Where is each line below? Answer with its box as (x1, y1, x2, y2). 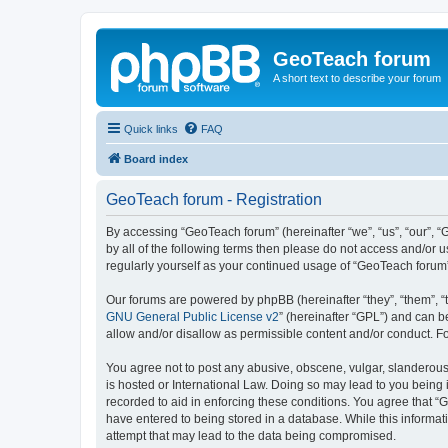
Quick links (124, 122, 178, 135)
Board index (124, 152, 188, 165)
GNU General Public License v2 (106, 309, 279, 324)
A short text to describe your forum (273, 72, 441, 84)
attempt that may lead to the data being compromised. (106, 428, 396, 443)
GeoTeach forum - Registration (106, 190, 322, 208)
